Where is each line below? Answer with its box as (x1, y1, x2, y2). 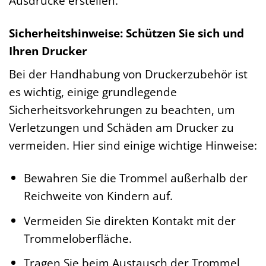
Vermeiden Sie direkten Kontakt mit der (23, 212, 236, 229)
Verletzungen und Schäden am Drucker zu (9, 119, 234, 136)
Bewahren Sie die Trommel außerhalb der (23, 170, 248, 186)
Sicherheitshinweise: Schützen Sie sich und (9, 24, 244, 41)
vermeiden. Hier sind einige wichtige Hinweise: (9, 137, 257, 154)
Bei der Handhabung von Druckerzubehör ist (9, 66, 248, 83)
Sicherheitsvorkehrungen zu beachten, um (9, 102, 235, 118)
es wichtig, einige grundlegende (9, 84, 177, 100)
